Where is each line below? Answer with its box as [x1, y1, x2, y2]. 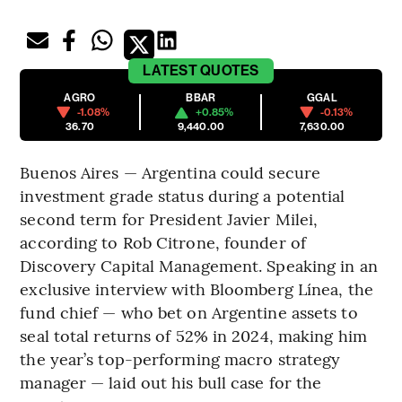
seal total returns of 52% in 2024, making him [20, 324, 367, 347]
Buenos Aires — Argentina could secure [20, 161, 321, 184]
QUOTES [200, 62, 259, 80]
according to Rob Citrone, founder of [20, 231, 306, 254]
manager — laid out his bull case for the [20, 371, 322, 394]
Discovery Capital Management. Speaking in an [20, 254, 378, 277]
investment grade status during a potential [20, 184, 345, 207]
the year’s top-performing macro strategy [20, 347, 341, 371]
